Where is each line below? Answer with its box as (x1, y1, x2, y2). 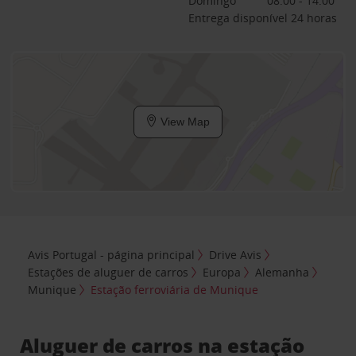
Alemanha (255, 264, 310, 280)
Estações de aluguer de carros (28, 264, 189, 280)
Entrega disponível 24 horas (188, 10, 337, 25)
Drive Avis (209, 246, 262, 262)
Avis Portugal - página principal (28, 246, 195, 262)
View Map (157, 115, 210, 128)
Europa (203, 264, 242, 280)
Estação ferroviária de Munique (91, 281, 259, 297)
